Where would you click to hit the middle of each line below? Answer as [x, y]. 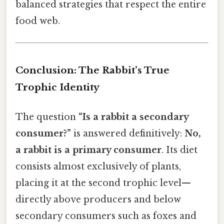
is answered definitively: [128, 134]
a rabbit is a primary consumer [88, 150]
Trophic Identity [57, 87]
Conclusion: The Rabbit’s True [92, 70]
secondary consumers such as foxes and [106, 216]
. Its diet [179, 150]
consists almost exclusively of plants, [98, 167]
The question [47, 117]
